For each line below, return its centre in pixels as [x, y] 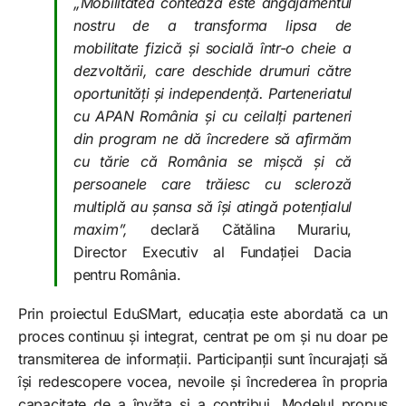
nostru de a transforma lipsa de [213, 26]
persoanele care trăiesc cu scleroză [213, 184]
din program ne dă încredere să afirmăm [213, 139]
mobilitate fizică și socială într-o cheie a [213, 48]
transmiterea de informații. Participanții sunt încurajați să [203, 359]
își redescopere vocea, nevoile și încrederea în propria [203, 382]
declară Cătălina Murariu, [239, 230]
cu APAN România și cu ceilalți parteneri [213, 116]
